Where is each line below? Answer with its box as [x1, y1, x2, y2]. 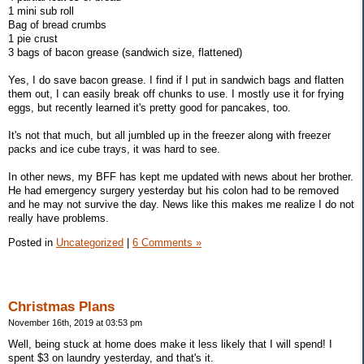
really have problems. [8, 212, 109, 225]
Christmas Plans [8, 298, 115, 314]
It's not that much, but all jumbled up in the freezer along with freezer [8, 129, 331, 142]
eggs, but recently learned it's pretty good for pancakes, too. [8, 102, 291, 115]
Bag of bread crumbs [8, 19, 106, 32]
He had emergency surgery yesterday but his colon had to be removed [8, 184, 339, 197]
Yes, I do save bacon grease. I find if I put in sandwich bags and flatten [8, 74, 344, 87]
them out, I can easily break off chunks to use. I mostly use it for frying [8, 88, 344, 101]
